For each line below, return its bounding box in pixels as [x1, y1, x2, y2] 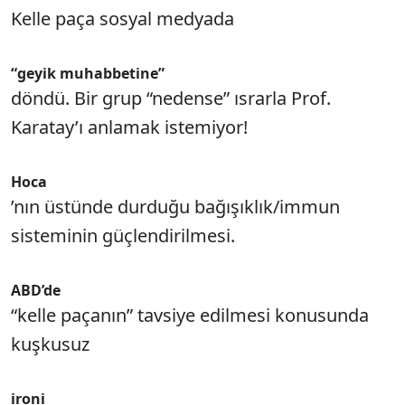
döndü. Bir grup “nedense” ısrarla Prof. [11, 86, 331, 110]
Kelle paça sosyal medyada [11, 6, 234, 31]
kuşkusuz [11, 332, 89, 356]
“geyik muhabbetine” [11, 63, 165, 83]
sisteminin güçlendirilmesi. [11, 223, 235, 248]
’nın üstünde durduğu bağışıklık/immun [11, 194, 340, 219]
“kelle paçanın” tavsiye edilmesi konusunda [11, 303, 369, 327]
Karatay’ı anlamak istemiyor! [11, 115, 248, 139]
